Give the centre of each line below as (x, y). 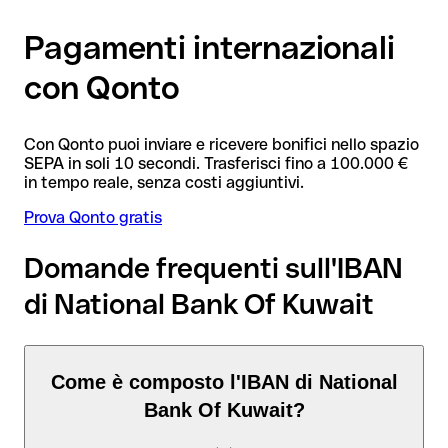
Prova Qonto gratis (93, 217)
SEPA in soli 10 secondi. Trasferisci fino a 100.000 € (216, 163)
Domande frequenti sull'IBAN (213, 267)
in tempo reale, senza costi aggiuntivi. (164, 182)
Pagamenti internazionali (209, 48)
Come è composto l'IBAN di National (224, 382)
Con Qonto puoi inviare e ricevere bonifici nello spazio (221, 144)
